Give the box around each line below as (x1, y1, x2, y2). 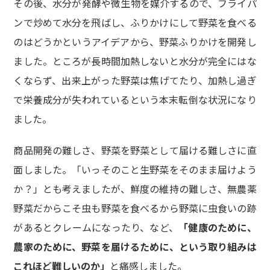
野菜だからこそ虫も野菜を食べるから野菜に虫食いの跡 (13, 201, 257, 216)
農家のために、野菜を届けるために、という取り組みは (13, 239, 257, 254)
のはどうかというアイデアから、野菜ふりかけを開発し (13, 34, 257, 49)
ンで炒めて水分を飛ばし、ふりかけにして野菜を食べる (13, 15, 257, 30)
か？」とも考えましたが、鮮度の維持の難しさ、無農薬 (13, 181, 257, 196)
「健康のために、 (178, 220, 257, 235)
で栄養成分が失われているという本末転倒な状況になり (13, 92, 257, 107)
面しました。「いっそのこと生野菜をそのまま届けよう (13, 162, 257, 177)
